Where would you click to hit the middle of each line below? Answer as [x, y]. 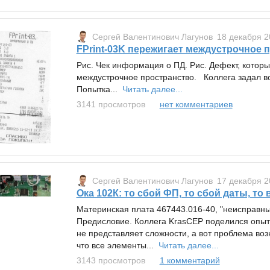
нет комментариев [196, 105]
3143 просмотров [111, 261]
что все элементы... [117, 246]
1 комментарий [190, 261]
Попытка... [99, 89]
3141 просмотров [111, 105]
